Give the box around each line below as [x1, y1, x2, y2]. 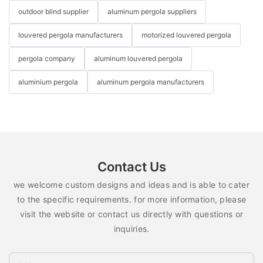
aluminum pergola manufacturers [97, 77, 204, 87]
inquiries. [113, 224, 150, 234]
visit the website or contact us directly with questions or [19, 209, 244, 220]
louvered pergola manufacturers [18, 31, 123, 40]
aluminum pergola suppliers [107, 7, 197, 16]
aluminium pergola [18, 77, 78, 87]
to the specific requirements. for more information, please [16, 194, 247, 205]
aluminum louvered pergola [94, 54, 183, 63]
